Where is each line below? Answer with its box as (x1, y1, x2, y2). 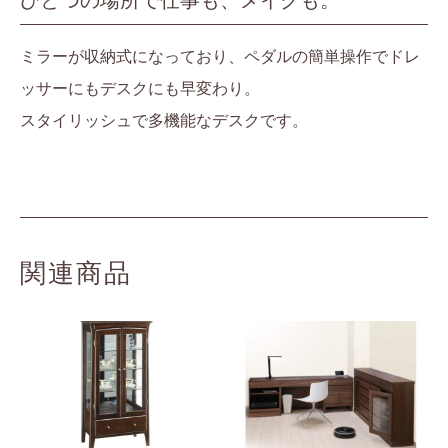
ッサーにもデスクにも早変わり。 (20, 80, 260, 98)
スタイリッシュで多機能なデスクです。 (20, 112, 308, 130)
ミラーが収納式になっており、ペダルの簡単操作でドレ (20, 48, 420, 66)
